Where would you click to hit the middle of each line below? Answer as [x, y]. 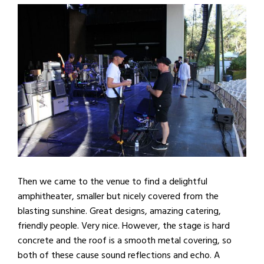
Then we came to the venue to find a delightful [113, 181]
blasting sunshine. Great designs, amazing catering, [119, 211]
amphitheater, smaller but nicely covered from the [118, 196]
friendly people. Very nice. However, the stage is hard [124, 225]
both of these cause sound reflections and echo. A [119, 255]
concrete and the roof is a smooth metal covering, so [125, 240]
